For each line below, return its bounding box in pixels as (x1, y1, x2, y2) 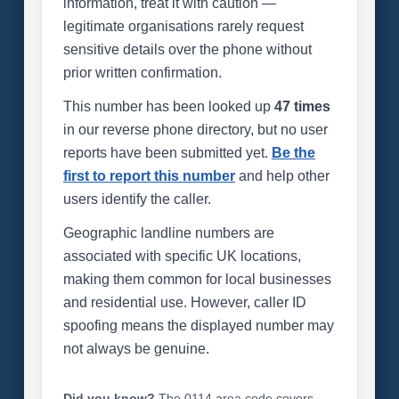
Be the (271, 145, 315, 160)
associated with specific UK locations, (62, 248, 301, 264)
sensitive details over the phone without (62, 42, 312, 57)
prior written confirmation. (62, 65, 222, 80)
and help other (234, 168, 330, 183)
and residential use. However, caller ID (62, 295, 306, 310)
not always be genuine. (62, 341, 209, 356)
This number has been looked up (62, 99, 274, 114)
